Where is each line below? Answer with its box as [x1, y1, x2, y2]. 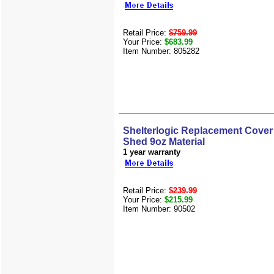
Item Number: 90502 [123, 204, 195, 214]
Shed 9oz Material [123, 136, 205, 147]
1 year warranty [123, 147, 180, 157]
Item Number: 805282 [123, 46, 199, 56]
